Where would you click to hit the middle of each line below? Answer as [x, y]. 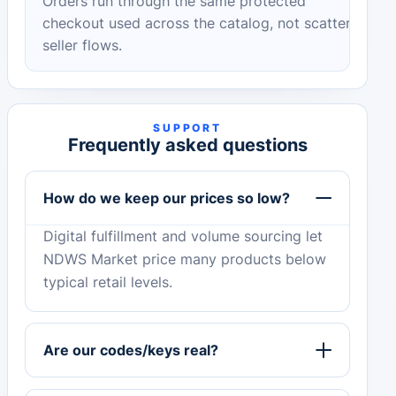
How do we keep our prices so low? [167, 198]
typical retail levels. [108, 283]
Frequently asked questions [187, 145]
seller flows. [82, 46]
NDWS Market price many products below [185, 260]
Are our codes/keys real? [131, 350]
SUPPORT [187, 128]
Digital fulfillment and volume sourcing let [183, 237]
